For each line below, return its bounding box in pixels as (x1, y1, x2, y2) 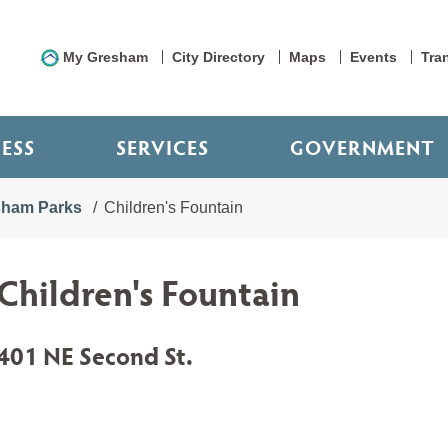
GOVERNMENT (289, 133, 435, 161)
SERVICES (115, 133, 209, 161)
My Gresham (63, 49, 148, 66)
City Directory (172, 49, 265, 66)
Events (350, 49, 397, 66)
